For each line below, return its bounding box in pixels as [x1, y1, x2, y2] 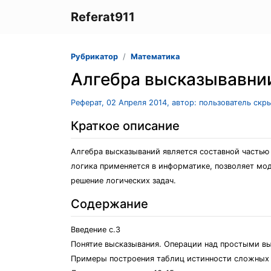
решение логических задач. [71, 176, 176, 185]
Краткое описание [71, 119, 180, 133]
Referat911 [71, 10, 135, 24]
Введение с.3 [71, 225, 120, 234]
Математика [131, 52, 180, 61]
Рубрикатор [71, 52, 118, 61]
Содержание [71, 197, 148, 211]
